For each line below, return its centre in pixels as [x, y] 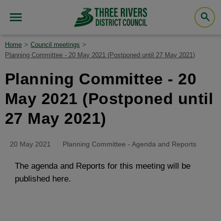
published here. [43, 179]
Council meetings [55, 45]
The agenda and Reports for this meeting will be [103, 166]
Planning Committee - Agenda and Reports [129, 144]
